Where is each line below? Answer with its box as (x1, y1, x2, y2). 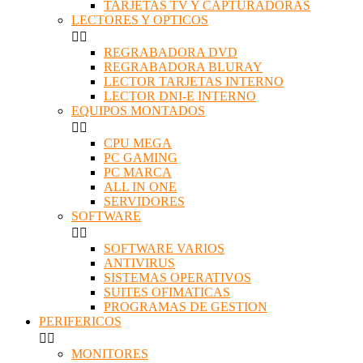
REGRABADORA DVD (104, 45, 237, 60)
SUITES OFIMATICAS (104, 285, 230, 300)
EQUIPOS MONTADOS (71, 104, 205, 118)
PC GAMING (104, 151, 177, 165)
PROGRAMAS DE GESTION (104, 300, 267, 314)
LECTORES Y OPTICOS (71, 13, 208, 28)
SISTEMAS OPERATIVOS (104, 271, 251, 285)
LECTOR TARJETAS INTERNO (104, 75, 284, 89)
